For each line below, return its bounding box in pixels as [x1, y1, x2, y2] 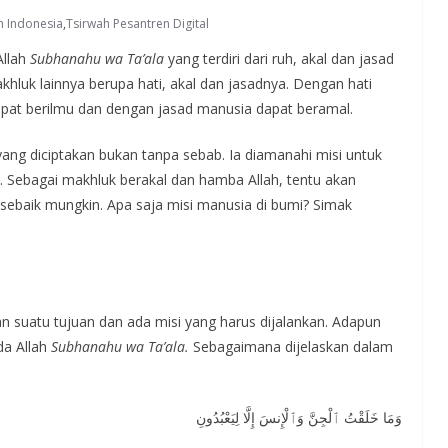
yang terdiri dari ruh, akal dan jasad [164, 49, 394, 68]
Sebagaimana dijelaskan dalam [189, 337, 393, 356]
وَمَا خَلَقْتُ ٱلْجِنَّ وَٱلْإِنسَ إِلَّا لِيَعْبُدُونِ [196, 408, 402, 427]
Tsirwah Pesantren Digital [66, 15, 209, 32]
